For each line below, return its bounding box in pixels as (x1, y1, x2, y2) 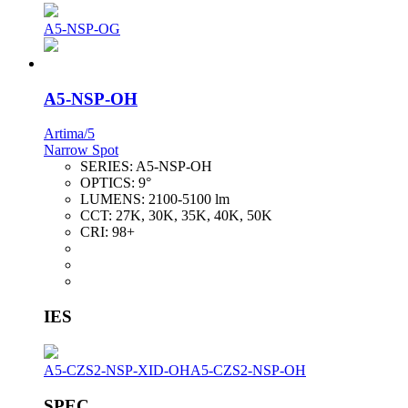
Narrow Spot (44, 142, 118, 158)
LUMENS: (80, 191, 148, 208)
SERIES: (80, 158, 136, 175)
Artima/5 (44, 126, 95, 142)
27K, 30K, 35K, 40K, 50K (116, 208, 272, 224)
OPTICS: (80, 175, 138, 191)
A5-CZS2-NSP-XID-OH (44, 362, 190, 378)
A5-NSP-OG (44, 20, 120, 36)
